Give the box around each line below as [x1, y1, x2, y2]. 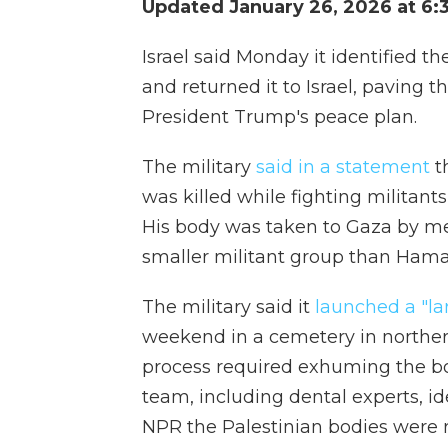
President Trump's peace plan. [142, 106, 417, 128]
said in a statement [256, 156, 430, 178]
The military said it [142, 296, 315, 318]
